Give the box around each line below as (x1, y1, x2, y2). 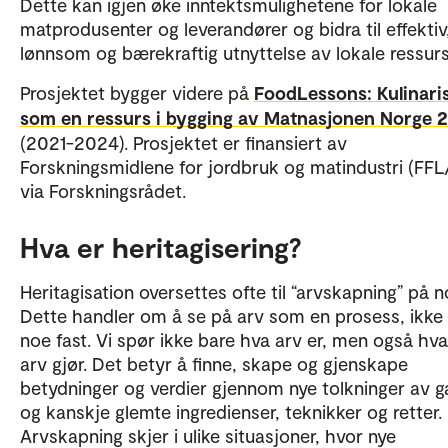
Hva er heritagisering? (20, 229, 302, 264)
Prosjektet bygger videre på (20, 80, 254, 104)
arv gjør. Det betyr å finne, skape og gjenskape (20, 351, 408, 375)
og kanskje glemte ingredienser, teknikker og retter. (20, 399, 442, 423)
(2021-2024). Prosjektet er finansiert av (20, 130, 347, 154)
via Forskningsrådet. (20, 178, 191, 202)
